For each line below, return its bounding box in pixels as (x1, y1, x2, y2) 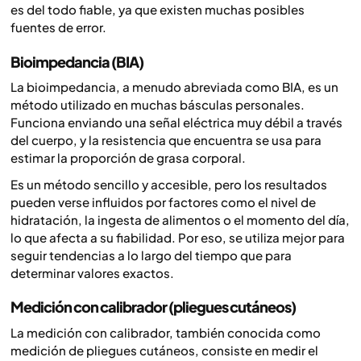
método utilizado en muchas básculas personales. (10, 97, 305, 113)
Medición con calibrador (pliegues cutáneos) (10, 297, 296, 317)
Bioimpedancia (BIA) (10, 52, 143, 71)
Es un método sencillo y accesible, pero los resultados (10, 176, 327, 192)
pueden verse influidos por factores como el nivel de (10, 193, 316, 210)
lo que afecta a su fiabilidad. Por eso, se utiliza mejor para (10, 229, 345, 245)
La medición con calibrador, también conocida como (10, 324, 321, 340)
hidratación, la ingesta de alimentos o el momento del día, (10, 211, 350, 227)
